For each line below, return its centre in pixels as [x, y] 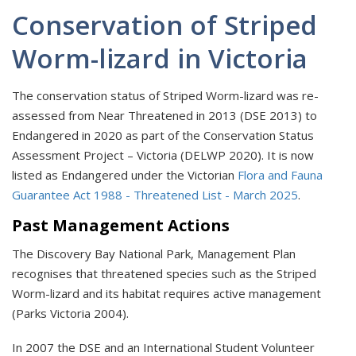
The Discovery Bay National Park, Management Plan [154, 254]
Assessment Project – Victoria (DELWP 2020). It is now [163, 155]
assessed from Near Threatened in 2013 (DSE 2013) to [164, 116]
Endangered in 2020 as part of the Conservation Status [163, 135]
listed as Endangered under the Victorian [125, 175]
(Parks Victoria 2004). [70, 313]
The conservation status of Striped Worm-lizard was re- [165, 96]
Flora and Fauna [280, 175]
